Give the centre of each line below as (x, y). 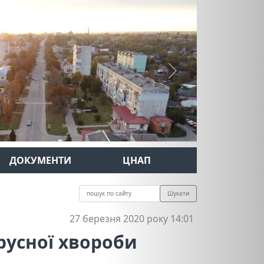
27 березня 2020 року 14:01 (132, 219)
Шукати (178, 193)
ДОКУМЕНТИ (40, 160)
